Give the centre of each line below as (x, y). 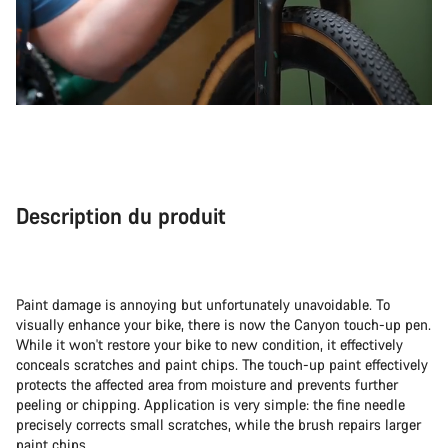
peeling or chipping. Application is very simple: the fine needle (210, 404)
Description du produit (121, 215)
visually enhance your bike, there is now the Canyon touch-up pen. (223, 324)
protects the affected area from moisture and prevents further (207, 384)
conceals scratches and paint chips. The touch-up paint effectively (222, 364)
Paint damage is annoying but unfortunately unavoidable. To (203, 304)
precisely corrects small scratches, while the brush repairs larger (218, 424)
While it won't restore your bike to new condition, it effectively (209, 344)
